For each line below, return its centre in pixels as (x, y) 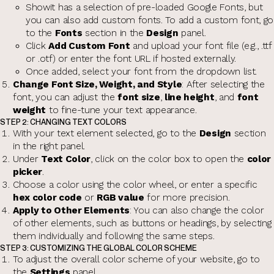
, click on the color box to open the (169, 159)
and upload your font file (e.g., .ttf (201, 46)
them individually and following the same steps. (114, 236)
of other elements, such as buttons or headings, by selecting (142, 223)
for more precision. (187, 197)
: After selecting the (223, 84)
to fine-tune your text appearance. (121, 110)
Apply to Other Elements (71, 210)
